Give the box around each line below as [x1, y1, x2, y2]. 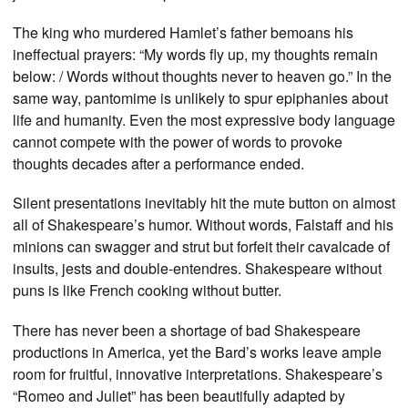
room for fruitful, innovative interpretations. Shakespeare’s [13, 362, 382, 384]
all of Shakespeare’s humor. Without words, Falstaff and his [13, 214, 393, 236]
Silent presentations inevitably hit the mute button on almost [13, 192, 395, 214]
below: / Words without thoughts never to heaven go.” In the [13, 66, 392, 87]
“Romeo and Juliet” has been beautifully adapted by [13, 384, 345, 406]
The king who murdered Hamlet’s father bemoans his [13, 22, 353, 44]
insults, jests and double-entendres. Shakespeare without [13, 258, 382, 280]
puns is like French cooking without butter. [13, 280, 281, 301]
